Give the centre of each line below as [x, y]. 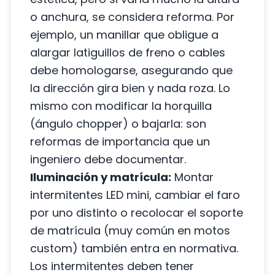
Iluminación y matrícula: [101, 177]
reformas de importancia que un [120, 141]
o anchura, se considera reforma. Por [132, 17]
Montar [192, 177]
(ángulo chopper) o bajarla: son [118, 124]
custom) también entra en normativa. [134, 248]
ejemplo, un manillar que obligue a [124, 35]
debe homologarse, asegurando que [131, 70]
